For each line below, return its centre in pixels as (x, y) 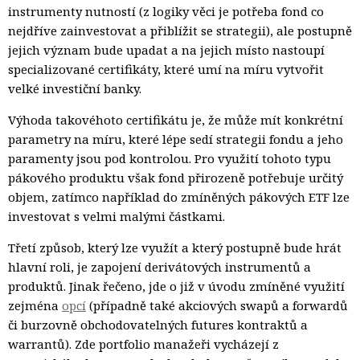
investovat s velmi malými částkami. (117, 216)
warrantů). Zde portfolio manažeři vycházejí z (143, 344)
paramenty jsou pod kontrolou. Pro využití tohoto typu (170, 158)
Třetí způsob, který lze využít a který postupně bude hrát (175, 247)
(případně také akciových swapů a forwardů (217, 305)
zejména (35, 305)
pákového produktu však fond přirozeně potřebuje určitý (176, 177)
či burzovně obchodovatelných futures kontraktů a (158, 324)
